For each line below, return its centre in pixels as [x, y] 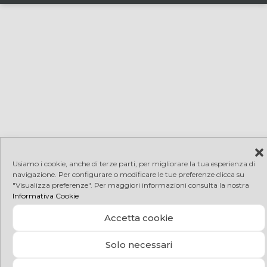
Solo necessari [139, 244]
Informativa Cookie [46, 196]
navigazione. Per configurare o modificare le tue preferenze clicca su [128, 174]
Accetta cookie [139, 218]
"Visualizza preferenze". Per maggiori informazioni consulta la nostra [131, 185]
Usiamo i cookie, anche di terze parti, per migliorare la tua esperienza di [134, 164]
